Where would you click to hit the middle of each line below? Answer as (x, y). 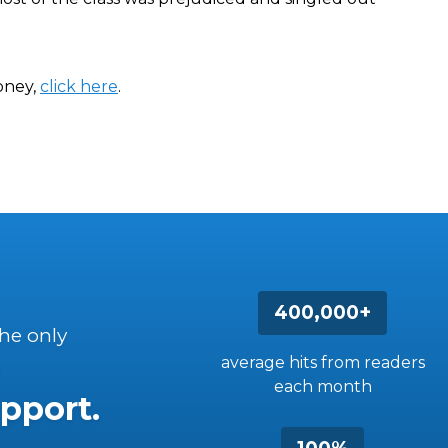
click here (79, 86)
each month (322, 386)
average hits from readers (322, 362)
